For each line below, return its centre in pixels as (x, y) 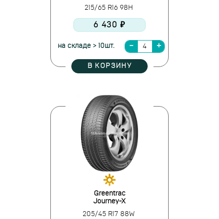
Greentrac (109, 194)
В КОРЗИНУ (109, 66)
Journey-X (109, 201)
